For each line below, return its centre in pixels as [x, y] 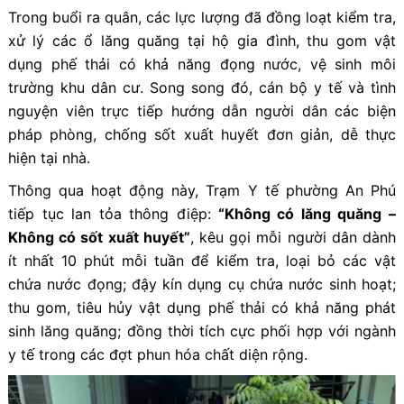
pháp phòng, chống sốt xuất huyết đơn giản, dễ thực [202, 135]
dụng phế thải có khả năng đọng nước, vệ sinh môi [202, 64]
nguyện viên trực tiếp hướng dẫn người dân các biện [202, 111]
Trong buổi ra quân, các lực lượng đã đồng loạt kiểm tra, [202, 18]
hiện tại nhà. [49, 158]
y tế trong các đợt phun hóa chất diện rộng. [157, 355]
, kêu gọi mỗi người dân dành [293, 238]
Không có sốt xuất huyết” [99, 238]
